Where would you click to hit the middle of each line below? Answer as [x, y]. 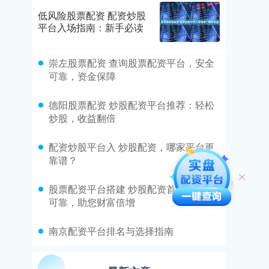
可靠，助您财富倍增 [92, 202]
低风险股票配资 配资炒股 [92, 16]
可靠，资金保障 [82, 76]
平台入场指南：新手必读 [91, 28]
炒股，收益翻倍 [82, 118]
